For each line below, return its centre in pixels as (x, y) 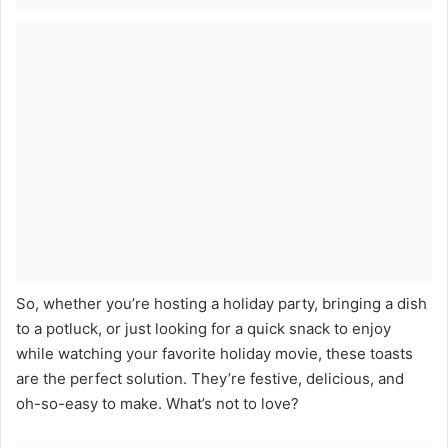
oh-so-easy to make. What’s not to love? (157, 403)
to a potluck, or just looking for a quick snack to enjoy (203, 328)
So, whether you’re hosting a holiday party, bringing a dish (221, 303)
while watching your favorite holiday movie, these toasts (214, 353)
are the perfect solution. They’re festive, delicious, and (210, 378)
